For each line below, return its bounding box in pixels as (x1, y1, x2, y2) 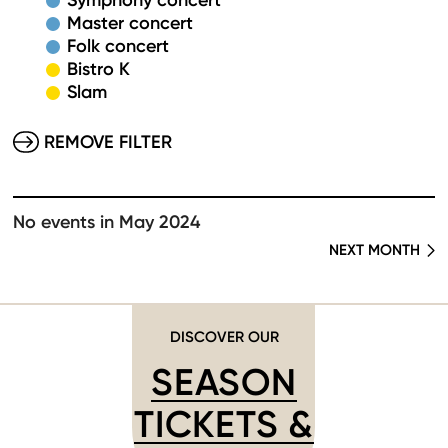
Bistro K (67, 58, 130, 80)
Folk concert (67, 35, 169, 57)
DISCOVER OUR (169, 327, 279, 346)
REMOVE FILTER (44, 131, 172, 153)
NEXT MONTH (329, 240, 420, 259)
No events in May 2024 (13, 211, 200, 233)
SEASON (151, 359, 297, 405)
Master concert (67, 12, 193, 34)
